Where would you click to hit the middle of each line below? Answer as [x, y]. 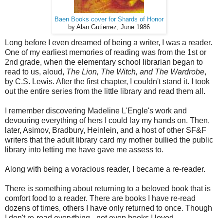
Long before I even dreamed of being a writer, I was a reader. [109, 42]
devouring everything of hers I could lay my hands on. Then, [107, 120]
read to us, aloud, [36, 72]
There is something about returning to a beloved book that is [108, 188]
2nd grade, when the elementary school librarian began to [104, 62]
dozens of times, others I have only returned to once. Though [109, 208]
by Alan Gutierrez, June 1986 [109, 27]
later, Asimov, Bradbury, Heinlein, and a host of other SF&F [106, 130]
